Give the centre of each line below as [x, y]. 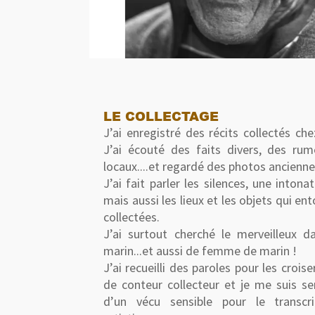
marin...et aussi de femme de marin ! [200, 251]
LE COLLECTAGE [161, 116]
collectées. [131, 217]
